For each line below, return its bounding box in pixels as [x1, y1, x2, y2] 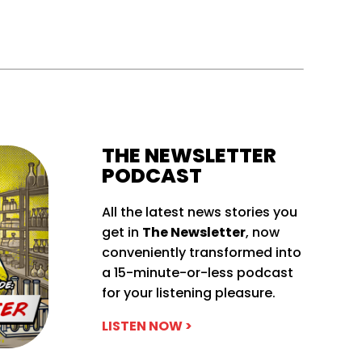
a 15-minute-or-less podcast [101, 263, 293, 283]
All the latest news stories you [101, 203, 297, 222]
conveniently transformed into [101, 243, 301, 263]
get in [101, 223, 142, 242]
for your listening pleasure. [101, 284, 279, 303]
